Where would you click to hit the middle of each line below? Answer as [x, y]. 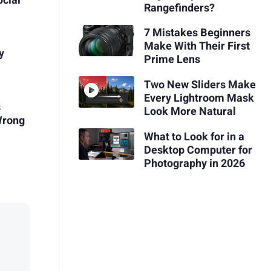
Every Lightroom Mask [199, 98]
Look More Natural [190, 111]
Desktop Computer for [198, 150]
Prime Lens [172, 60]
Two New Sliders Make [200, 85]
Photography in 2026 [194, 163]
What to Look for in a [194, 137]
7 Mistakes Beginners [197, 33]
